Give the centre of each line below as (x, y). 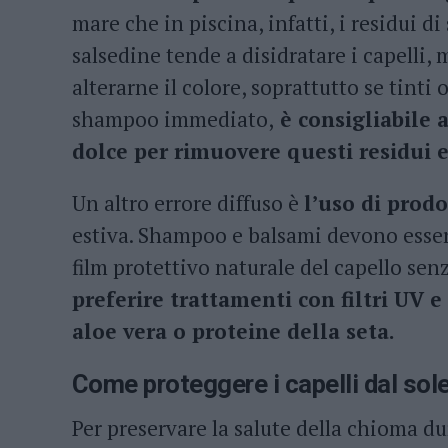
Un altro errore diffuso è (188, 203)
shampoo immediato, (173, 119)
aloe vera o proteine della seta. (233, 331)
